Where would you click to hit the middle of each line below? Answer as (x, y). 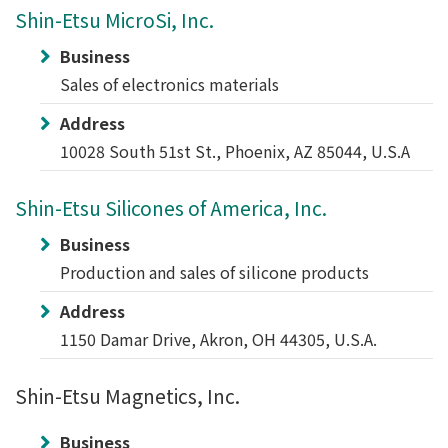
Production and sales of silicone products (214, 272)
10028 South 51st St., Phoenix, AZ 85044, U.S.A (235, 151)
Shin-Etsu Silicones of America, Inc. (171, 208)
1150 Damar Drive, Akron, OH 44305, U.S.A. (218, 339)
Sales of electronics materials (169, 84)
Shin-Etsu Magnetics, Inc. (127, 396)
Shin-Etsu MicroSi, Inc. (114, 20)
